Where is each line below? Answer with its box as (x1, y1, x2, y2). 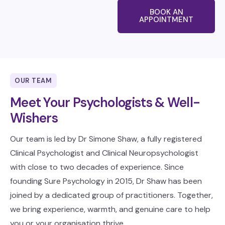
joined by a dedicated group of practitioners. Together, (10, 189, 213, 200)
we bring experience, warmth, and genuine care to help (10, 203, 210, 214)
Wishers (10, 109, 58, 127)
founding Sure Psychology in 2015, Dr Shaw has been (10, 175, 202, 186)
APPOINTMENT (139, 15, 193, 25)
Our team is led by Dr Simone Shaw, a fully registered (10, 133, 202, 144)
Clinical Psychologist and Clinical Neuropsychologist (10, 147, 198, 158)
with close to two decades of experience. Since (10, 161, 184, 172)
